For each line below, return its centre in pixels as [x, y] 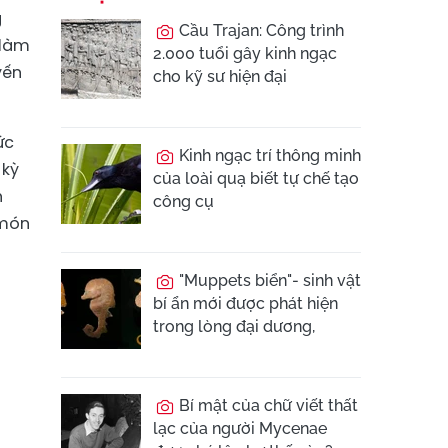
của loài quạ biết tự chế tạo [256, 178]
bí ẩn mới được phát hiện [245, 303]
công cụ [183, 201]
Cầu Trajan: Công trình [259, 30]
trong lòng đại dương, [234, 326]
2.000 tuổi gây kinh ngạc [245, 53]
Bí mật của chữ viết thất [266, 405]
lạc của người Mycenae [240, 428]
